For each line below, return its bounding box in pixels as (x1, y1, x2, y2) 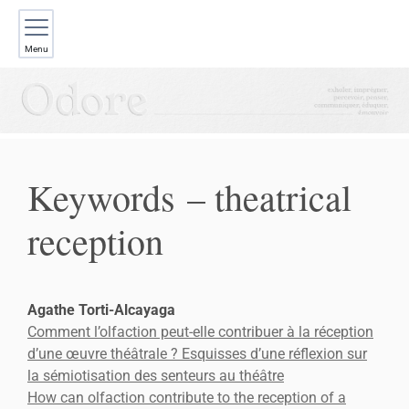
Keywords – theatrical (27, 172, 351, 221)
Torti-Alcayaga (79, 300, 175, 319)
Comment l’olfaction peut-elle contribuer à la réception (27, 322, 373, 341)
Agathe (27, 300, 79, 319)
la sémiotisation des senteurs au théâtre (27, 366, 284, 384)
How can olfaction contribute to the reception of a (27, 388, 346, 406)
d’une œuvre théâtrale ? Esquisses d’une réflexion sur (27, 344, 367, 362)
